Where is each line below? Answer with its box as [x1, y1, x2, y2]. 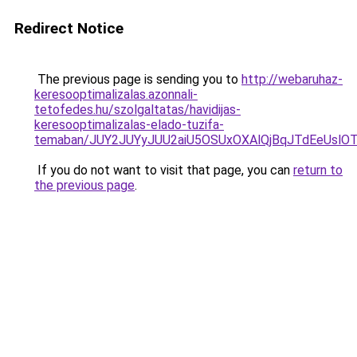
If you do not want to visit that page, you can [34, 163, 293, 178]
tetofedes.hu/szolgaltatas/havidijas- [34, 102, 241, 117]
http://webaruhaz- [241, 72, 343, 87]
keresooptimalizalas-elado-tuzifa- [34, 117, 224, 132]
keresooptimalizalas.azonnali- [34, 87, 198, 102]
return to [293, 163, 343, 178]
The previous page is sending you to [34, 72, 241, 87]
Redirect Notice [14, 19, 124, 37]
